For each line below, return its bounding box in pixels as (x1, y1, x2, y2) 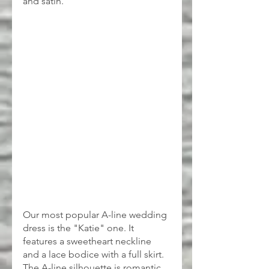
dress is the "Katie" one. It (23, 222, 136, 234)
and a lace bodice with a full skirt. (23, 249, 166, 261)
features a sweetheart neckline (23, 235, 154, 247)
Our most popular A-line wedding (23, 209, 169, 221)
